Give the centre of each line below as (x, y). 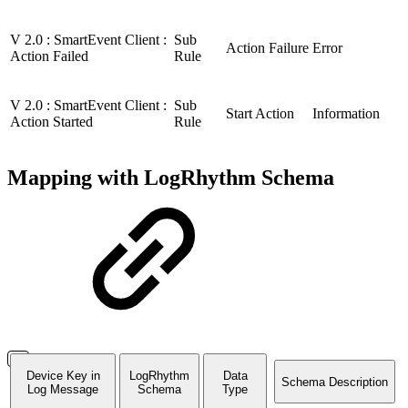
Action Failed (49, 56)
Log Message (63, 389)
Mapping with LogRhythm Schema (171, 178)
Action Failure (267, 48)
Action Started (51, 122)
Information (346, 114)
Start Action (260, 114)
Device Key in (63, 375)
